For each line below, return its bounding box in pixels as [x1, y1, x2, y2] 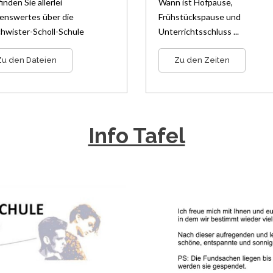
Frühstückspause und [158, 12, 241, 23]
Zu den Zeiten [174, 55, 230, 65]
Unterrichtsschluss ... [158, 26, 239, 37]
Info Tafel [88, 123, 185, 149]
